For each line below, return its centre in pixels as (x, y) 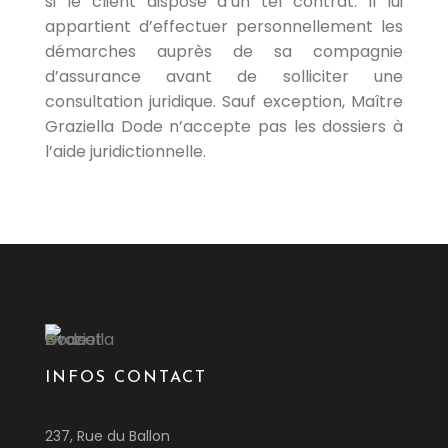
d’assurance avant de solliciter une (224, 76)
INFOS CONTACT (125, 378)
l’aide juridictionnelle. (125, 151)
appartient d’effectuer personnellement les (224, 26)
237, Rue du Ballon (107, 436)
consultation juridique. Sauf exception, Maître (224, 101)
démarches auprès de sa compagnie (224, 51)
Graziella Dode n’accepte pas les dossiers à (224, 126)
